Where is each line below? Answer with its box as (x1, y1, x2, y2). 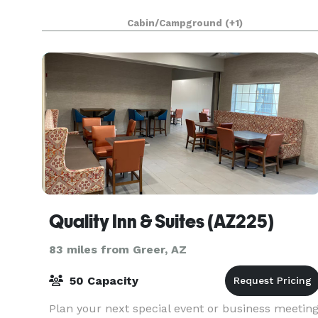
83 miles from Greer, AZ (49, 243, 187, 256)
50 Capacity (66, 274, 138, 287)
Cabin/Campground (126, 18, 225, 28)
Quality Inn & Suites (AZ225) (49, 211, 274, 232)
